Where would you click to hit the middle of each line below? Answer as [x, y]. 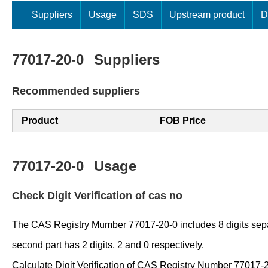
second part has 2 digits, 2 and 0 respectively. [108, 245]
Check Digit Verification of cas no [97, 196]
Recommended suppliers [76, 91]
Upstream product [207, 15]
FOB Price [182, 121]
